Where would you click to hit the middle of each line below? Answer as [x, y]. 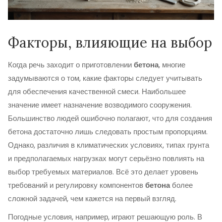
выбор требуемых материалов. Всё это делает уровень [103, 172]
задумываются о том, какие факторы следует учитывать [105, 78]
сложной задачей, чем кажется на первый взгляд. [92, 198]
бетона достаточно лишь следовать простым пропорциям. [108, 132]
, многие [172, 65]
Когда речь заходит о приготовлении [71, 65]
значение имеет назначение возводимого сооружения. [100, 105]
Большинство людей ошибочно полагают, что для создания [110, 118]
